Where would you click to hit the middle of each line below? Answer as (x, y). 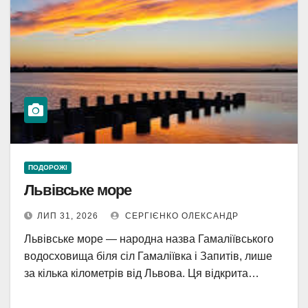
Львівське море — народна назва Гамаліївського (149, 239)
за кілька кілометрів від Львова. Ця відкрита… (142, 273)
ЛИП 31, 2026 (68, 216)
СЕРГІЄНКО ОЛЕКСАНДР (180, 216)
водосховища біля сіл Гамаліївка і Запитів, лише (148, 256)
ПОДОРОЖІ (48, 167)
